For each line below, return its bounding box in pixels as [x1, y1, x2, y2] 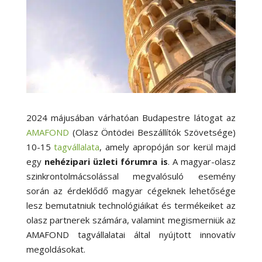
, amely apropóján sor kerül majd [99, 141, 236, 153]
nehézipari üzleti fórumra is [44, 156, 168, 168]
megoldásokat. [26, 243, 85, 256]
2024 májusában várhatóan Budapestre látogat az [26, 112, 236, 124]
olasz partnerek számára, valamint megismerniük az [26, 214, 236, 226]
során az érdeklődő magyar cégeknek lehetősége [26, 185, 236, 197]
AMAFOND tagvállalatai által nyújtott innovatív [26, 229, 236, 241]
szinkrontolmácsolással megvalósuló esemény [26, 170, 236, 182]
